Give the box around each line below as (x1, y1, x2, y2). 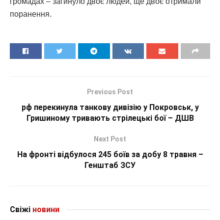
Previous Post (87, 88, 133, 96)
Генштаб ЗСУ (84, 161, 136, 170)
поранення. (10, 10, 52, 19)
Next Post (94, 135, 126, 143)
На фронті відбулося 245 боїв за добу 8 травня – (17, 150, 203, 160)
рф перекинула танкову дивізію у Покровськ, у (21, 103, 199, 112)
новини (30, 205, 59, 215)
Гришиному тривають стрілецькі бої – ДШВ (26, 113, 194, 123)
